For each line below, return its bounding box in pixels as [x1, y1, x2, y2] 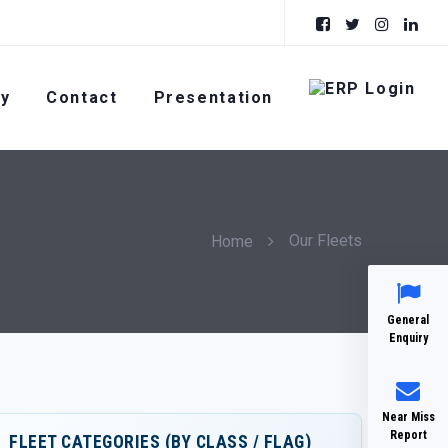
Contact [46, 88, 118, 107]
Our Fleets [288, 231, 362, 251]
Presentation [153, 88, 274, 107]
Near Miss [381, 410, 435, 424]
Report [389, 428, 427, 442]
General [387, 313, 429, 327]
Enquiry [388, 331, 428, 345]
